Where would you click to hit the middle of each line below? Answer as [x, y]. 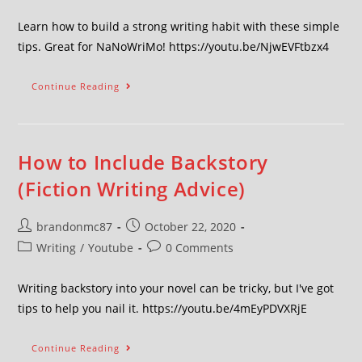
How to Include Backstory [143, 162]
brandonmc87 [75, 227]
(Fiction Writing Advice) [132, 189]
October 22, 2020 [191, 227]
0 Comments [200, 248]
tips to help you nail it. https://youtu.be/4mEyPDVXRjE [163, 308]
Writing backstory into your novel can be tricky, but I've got [176, 288]
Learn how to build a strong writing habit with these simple [179, 26]
